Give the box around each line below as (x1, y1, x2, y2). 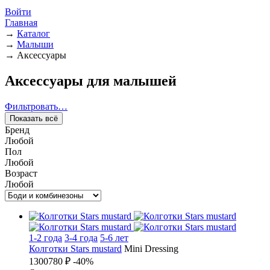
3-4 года (64, 233, 98, 243)
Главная (5, 17, 37, 28)
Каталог (17, 28, 50, 39)
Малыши (17, 39, 54, 50)
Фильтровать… (5, 101, 67, 111)
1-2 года (29, 233, 62, 243)
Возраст (5, 168, 37, 178)
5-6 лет (100, 233, 128, 243)
